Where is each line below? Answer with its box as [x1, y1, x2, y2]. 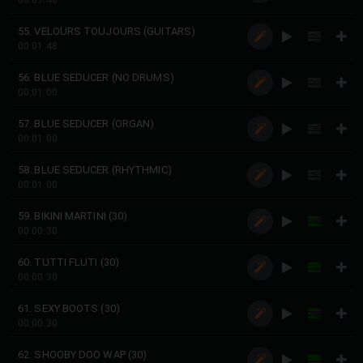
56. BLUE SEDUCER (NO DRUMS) [18, 71, 174, 83]
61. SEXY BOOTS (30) [18, 302, 120, 314]
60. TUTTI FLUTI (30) [18, 256, 119, 268]
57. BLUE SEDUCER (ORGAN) [18, 117, 155, 130]
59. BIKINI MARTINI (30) [18, 210, 128, 222]
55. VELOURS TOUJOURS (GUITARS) [18, 25, 195, 37]
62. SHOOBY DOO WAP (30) [18, 348, 147, 361]
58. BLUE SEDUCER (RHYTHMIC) [18, 164, 172, 176]
